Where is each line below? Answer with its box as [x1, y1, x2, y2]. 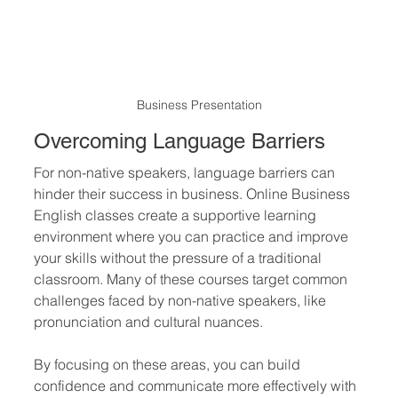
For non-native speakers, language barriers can [34, 163, 338, 181]
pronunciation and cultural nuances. [34, 313, 263, 330]
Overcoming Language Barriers [34, 129, 325, 153]
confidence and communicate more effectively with [34, 377, 360, 394]
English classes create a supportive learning [34, 206, 320, 224]
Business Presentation [136, 97, 262, 113]
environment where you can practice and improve [34, 227, 352, 245]
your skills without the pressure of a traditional [34, 249, 325, 267]
